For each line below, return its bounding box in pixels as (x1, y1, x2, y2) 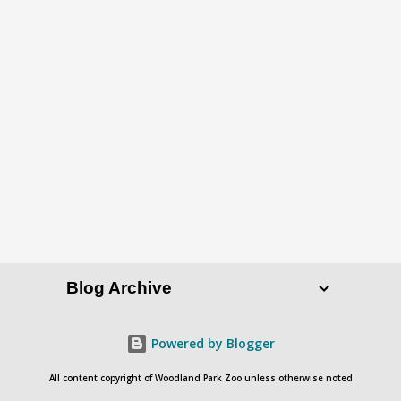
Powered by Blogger (148, 335, 275, 352)
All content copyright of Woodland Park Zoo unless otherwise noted (48, 371, 353, 384)
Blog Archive (66, 278, 172, 297)
